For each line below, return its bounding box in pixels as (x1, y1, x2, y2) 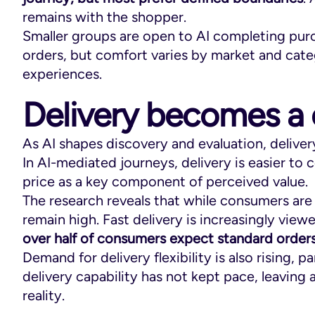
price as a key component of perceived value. (22, 172, 308, 190)
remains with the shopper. (22, 8, 186, 25)
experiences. (22, 65, 102, 82)
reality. (22, 286, 65, 304)
